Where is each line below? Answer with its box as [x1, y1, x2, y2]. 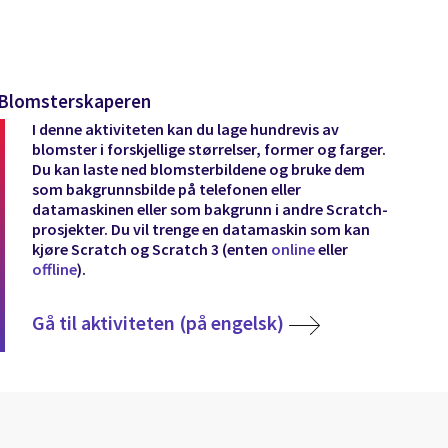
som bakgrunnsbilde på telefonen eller [31, 179, 301, 200]
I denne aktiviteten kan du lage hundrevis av [31, 119, 339, 140]
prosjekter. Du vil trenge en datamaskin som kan [31, 219, 370, 240]
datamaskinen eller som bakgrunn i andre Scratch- [31, 199, 388, 220]
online [270, 239, 315, 260]
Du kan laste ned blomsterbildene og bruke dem [31, 159, 365, 180]
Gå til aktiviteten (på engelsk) [31, 310, 284, 336]
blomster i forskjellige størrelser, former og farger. [31, 139, 386, 160]
